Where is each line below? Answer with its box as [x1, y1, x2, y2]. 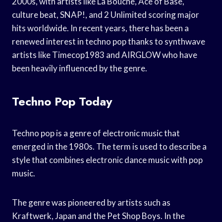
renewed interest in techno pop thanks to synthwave [12, 36, 205, 47]
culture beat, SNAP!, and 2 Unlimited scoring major [12, 9, 199, 20]
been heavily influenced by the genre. [12, 62, 147, 73]
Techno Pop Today [12, 92, 112, 110]
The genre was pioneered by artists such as [12, 197, 170, 208]
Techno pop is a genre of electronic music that [12, 127, 180, 138]
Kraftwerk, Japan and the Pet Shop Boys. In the [12, 210, 185, 221]
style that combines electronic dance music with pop [12, 154, 203, 165]
